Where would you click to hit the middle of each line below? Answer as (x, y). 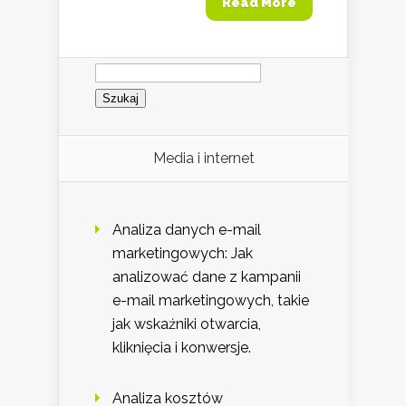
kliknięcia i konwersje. (182, 347)
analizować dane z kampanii (207, 276)
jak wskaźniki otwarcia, (187, 324)
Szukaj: (117, 63)
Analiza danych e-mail (187, 229)
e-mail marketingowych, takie (211, 300)
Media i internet (203, 158)
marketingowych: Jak (183, 253)
